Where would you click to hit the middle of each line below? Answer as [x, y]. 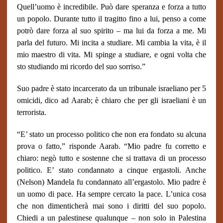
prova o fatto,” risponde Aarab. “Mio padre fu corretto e [111, 146]
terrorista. [31, 112]
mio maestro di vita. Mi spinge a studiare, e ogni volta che [111, 55]
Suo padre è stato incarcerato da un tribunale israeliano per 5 [111, 88]
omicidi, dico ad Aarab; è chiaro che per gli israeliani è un [111, 100]
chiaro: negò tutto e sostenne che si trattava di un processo [111, 158]
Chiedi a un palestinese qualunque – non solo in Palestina [111, 218]
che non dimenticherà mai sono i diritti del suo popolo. [111, 206]
